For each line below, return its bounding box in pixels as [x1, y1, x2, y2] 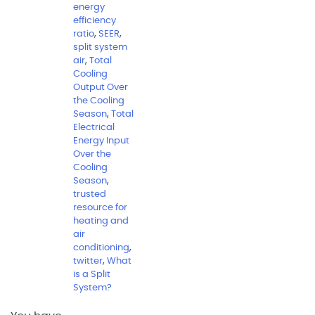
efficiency [73, 15, 116, 25]
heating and [73, 216, 129, 226]
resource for [73, 202, 127, 212]
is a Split [73, 269, 110, 279]
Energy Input [73, 136, 129, 146]
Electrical [73, 122, 115, 132]
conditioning [73, 243, 129, 252]
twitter [73, 256, 103, 266]
